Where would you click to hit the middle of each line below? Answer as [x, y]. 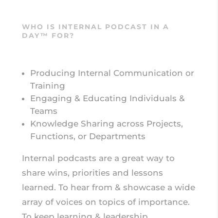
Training [47, 86]
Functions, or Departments [88, 136]
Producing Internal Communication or [112, 73]
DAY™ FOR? [48, 36]
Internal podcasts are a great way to [98, 158]
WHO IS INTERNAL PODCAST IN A [95, 27]
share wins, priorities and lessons [92, 173]
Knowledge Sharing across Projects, [106, 124]
